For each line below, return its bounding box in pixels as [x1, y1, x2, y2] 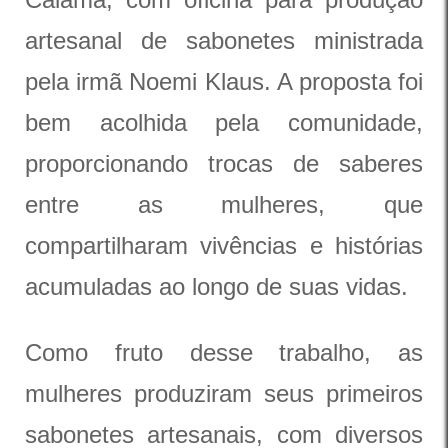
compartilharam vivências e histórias [25, 232, 423, 259]
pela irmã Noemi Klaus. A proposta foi [25, 68, 423, 95]
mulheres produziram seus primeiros [25, 380, 423, 407]
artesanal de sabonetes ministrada [25, 27, 423, 54]
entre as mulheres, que [25, 191, 423, 218]
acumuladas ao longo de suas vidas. [25, 273, 408, 300]
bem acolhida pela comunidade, [25, 109, 423, 136]
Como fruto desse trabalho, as [25, 339, 423, 366]
